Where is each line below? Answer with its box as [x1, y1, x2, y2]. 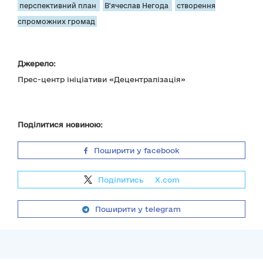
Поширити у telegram [95, 205, 181, 213]
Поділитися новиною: [18, 120, 103, 129]
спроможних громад [18, 18, 95, 25]
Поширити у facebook [93, 146, 180, 154]
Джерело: [18, 59, 56, 68]
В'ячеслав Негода [104, 2, 170, 9]
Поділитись [97, 176, 146, 184]
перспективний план [19, 2, 98, 9]
